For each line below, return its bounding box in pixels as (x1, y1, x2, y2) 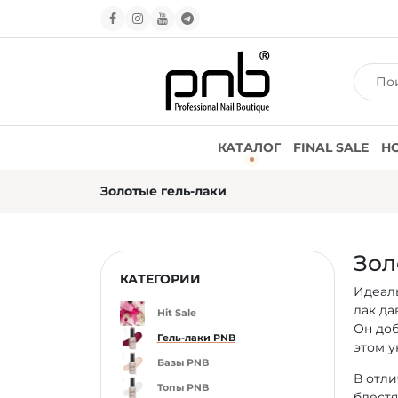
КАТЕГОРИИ (119, 271, 201, 287)
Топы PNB (156, 381, 209, 394)
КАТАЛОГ (218, 139, 281, 155)
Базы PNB (156, 356, 209, 370)
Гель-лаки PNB (156, 331, 235, 345)
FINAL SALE (293, 139, 369, 155)
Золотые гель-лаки (99, 183, 227, 199)
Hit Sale (156, 306, 196, 320)
